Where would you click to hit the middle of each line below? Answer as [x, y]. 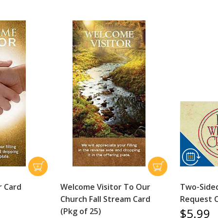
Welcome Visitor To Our [105, 187]
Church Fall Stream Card [105, 199]
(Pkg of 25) [81, 211]
